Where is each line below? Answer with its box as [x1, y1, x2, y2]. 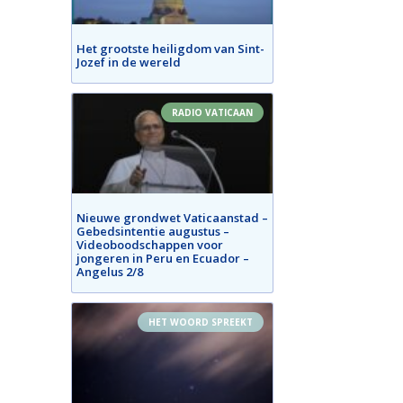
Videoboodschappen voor [76, 237, 223, 253]
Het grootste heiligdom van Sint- [76, 40, 264, 57]
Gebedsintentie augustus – [76, 223, 229, 239]
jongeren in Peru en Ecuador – [76, 250, 249, 266]
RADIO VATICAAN [172, 105, 253, 119]
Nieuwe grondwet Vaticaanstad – [76, 210, 268, 226]
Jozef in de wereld [76, 53, 181, 70]
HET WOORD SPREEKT [148, 316, 253, 328]
